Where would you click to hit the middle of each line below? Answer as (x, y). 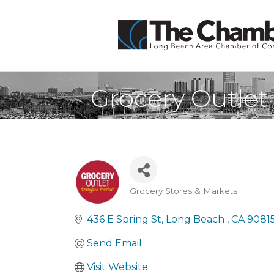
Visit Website (117, 267)
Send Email (114, 243)
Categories (168, 201)
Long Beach (196, 219)
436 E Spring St (124, 219)
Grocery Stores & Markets (183, 191)
